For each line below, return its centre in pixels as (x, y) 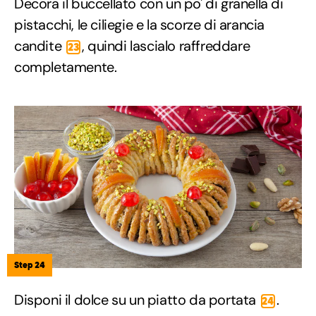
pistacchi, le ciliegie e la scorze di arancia (140, 24)
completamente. (66, 67)
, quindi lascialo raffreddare (166, 45)
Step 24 (30, 265)
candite (39, 45)
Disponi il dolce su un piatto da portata (137, 299)
